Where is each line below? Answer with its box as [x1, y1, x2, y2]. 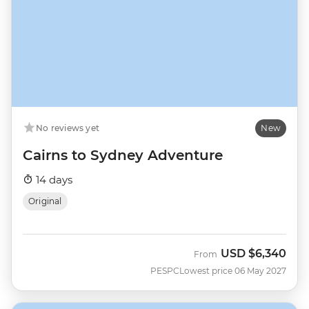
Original [28, 195, 62, 206]
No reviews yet [36, 122, 100, 133]
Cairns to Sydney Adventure [23, 146, 223, 163]
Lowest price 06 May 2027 [179, 265, 286, 276]
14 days [33, 172, 72, 186]
